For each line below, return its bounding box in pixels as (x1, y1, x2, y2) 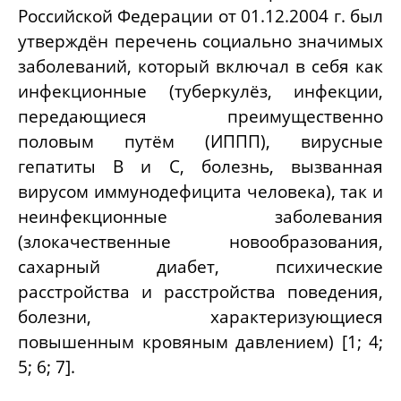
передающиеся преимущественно (18, 105, 383, 128)
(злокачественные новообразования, (18, 230, 383, 253)
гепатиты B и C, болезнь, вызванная (18, 155, 383, 178)
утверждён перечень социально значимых (18, 30, 383, 53)
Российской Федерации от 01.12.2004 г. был (18, 4, 383, 28)
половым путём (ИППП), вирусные (18, 130, 383, 153)
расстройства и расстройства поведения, (18, 280, 383, 303)
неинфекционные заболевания (18, 205, 383, 228)
